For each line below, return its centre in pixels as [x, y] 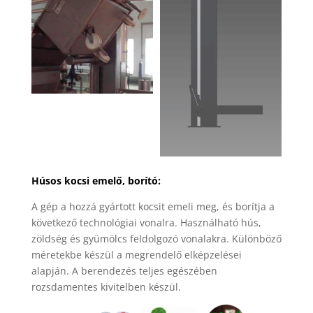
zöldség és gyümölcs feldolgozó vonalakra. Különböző [156, 238]
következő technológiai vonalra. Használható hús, [146, 222]
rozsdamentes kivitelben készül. [106, 286]
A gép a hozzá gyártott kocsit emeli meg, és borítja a [153, 206]
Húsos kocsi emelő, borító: [96, 180]
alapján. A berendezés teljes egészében [124, 270]
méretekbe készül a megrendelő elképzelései [136, 254]
